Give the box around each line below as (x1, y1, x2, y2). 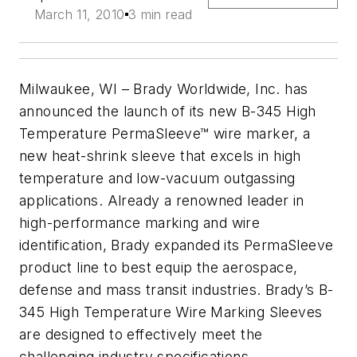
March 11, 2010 (34, 6, 125, 23)
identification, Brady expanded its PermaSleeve (19, 237, 334, 254)
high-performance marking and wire (19, 214, 261, 232)
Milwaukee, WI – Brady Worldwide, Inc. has (19, 80, 308, 98)
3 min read (127, 6, 193, 23)
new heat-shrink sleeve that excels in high (19, 147, 301, 165)
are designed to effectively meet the (19, 326, 263, 343)
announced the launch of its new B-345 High (19, 103, 316, 120)
